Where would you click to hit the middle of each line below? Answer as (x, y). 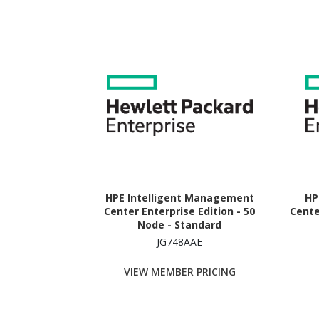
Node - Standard (180, 224)
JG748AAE (180, 241)
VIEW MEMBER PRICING (179, 272)
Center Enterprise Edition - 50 (180, 211)
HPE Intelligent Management (179, 197)
